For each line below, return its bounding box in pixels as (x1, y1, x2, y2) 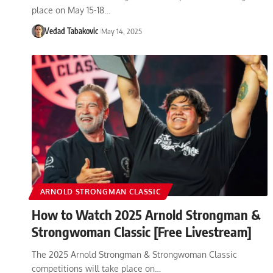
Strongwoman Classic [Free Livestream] (32, 222, 252, 240)
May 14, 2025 (101, 26, 142, 36)
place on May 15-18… (32, 4, 110, 15)
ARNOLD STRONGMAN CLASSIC (40, 186, 161, 196)
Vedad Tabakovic (44, 26, 98, 36)
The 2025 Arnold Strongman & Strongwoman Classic (32, 249, 237, 260)
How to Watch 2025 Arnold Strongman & (32, 205, 261, 223)
